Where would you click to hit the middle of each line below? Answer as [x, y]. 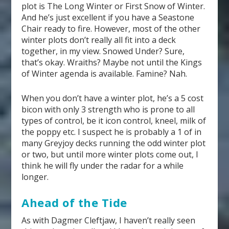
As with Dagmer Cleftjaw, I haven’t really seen [109, 221]
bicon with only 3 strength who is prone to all [108, 109]
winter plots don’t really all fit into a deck [99, 40]
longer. [35, 177]
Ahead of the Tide [74, 203]
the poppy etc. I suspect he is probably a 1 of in [112, 132]
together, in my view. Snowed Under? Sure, [103, 51]
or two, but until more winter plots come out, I [110, 154]
